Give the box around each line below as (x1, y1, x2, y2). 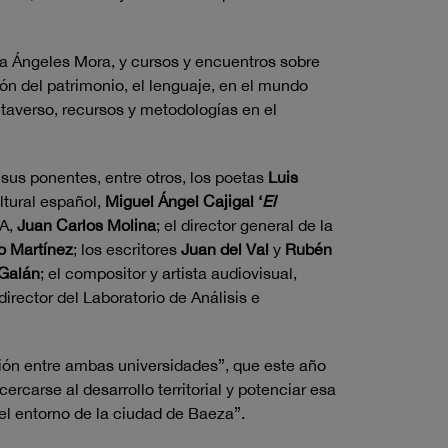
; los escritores (73, 240, 181, 258)
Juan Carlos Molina (17, 216, 156, 234)
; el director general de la (156, 216, 333, 234)
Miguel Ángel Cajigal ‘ (105, 192, 262, 210)
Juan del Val (181, 240, 273, 258)
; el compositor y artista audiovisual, (40, 264, 297, 282)
